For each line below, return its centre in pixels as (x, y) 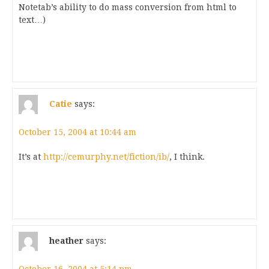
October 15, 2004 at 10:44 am (77, 132)
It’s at (31, 157)
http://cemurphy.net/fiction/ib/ (106, 157)
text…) (32, 20)
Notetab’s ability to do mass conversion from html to (128, 7)
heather (66, 240)
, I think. (187, 157)
